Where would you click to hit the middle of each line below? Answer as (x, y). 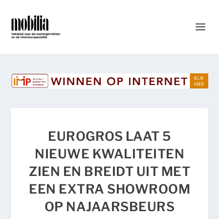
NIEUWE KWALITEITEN (109, 154)
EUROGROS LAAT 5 (109, 136)
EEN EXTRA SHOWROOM (109, 189)
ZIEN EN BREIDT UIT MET (109, 172)
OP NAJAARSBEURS (109, 207)
